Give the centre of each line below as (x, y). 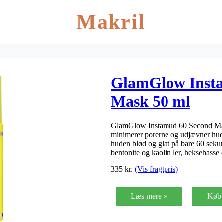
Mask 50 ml (151, 101)
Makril (111, 22)
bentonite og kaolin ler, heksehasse (166, 152)
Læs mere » (149, 196)
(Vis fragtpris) (156, 169)
